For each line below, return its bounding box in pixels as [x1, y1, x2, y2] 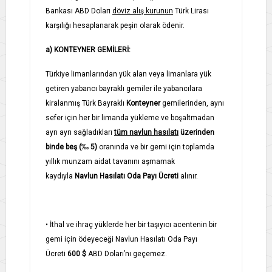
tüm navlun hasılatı [114, 127, 178, 137]
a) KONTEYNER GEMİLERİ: [46, 45, 131, 54]
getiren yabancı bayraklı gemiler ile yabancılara [46, 84, 202, 93]
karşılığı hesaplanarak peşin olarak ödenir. [46, 21, 185, 30]
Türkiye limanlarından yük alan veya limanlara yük [46, 69, 211, 78]
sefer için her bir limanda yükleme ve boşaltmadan [46, 113, 214, 122]
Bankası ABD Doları [46, 6, 110, 15]
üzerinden [180, 127, 214, 137]
